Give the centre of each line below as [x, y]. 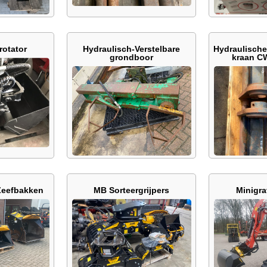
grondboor [131, 57]
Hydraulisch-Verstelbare [131, 49]
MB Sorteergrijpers [131, 190]
